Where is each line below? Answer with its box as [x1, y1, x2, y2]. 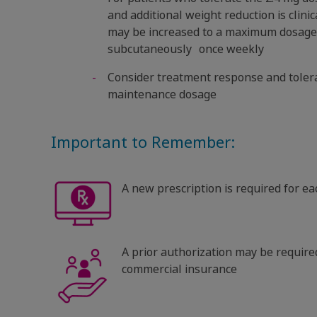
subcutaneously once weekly [108, 40, 271, 57]
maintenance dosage [108, 86, 217, 103]
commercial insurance [122, 260, 237, 277]
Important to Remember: [51, 131, 235, 154]
